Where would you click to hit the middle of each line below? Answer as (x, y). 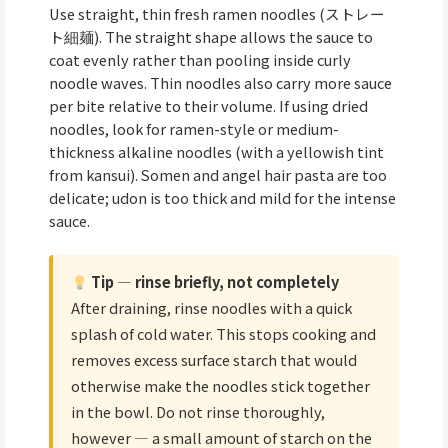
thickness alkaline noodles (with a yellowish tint (216, 151)
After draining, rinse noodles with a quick (211, 308)
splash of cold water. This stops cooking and (223, 334)
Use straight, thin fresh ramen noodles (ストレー (217, 13)
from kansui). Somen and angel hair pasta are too (218, 174)
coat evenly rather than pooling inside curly (200, 59)
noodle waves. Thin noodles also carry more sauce (220, 82)
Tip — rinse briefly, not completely (213, 282)
